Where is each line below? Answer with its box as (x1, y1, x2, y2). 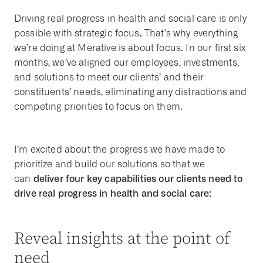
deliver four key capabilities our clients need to (33, 173, 243, 185)
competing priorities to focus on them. (14, 101, 183, 113)
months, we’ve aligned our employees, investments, (14, 57, 239, 69)
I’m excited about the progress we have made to (14, 144, 225, 156)
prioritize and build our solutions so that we (14, 159, 205, 170)
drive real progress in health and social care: (14, 187, 212, 200)
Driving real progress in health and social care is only (14, 13, 247, 25)
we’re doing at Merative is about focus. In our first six (14, 42, 245, 54)
